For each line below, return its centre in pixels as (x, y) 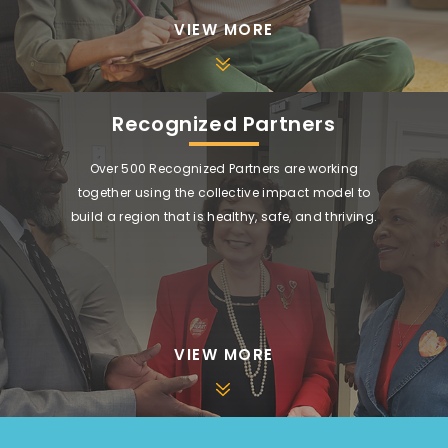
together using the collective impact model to (224, 192)
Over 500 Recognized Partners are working (224, 168)
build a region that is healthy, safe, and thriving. (224, 216)
